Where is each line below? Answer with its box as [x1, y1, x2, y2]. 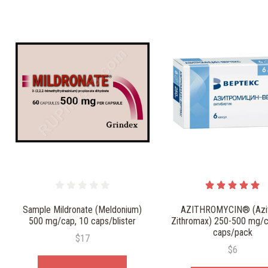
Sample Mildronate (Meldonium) [23, 204, 142, 216]
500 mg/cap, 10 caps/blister [29, 215, 136, 227]
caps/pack [212, 227, 252, 239]
